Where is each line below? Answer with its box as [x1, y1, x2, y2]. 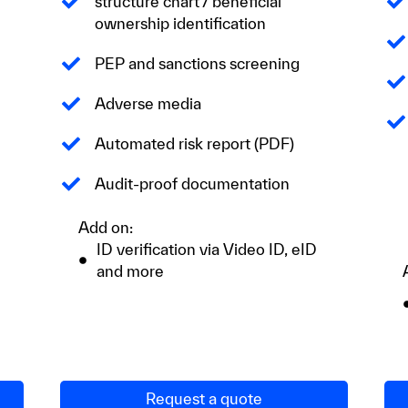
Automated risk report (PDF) [94, 135, 294, 153]
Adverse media [94, 95, 201, 113]
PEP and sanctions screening [94, 55, 300, 73]
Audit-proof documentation [94, 175, 290, 193]
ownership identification [94, 15, 266, 33]
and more [96, 262, 164, 280]
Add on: [77, 219, 133, 237]
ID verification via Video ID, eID [96, 240, 317, 259]
